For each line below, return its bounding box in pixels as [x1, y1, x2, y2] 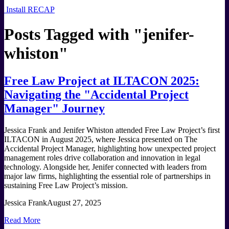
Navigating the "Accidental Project [4, 87, 189, 101]
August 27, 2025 [47, 198, 101, 207]
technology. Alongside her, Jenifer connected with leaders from [4, 162, 207, 171]
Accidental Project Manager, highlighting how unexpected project [4, 144, 216, 153]
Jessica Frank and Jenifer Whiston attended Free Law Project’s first [4, 125, 220, 134]
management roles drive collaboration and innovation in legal [4, 153, 200, 162]
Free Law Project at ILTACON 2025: [4, 74, 199, 87]
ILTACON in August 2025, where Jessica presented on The [4, 134, 197, 144]
